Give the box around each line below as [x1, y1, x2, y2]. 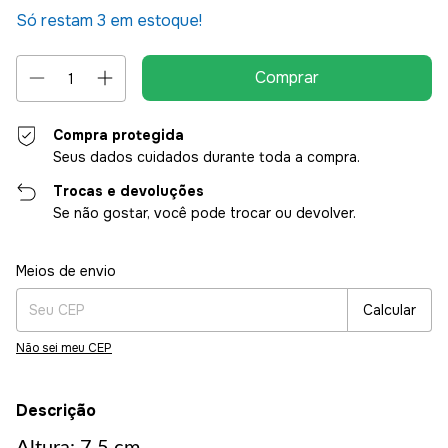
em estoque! [106, 10, 202, 31]
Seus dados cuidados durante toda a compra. [53, 148, 361, 166]
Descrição [16, 400, 96, 421]
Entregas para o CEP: [16, 256, 137, 273]
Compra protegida [53, 126, 185, 144]
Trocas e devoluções [53, 182, 205, 200]
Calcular [363, 301, 416, 319]
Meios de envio [16, 262, 116, 280]
